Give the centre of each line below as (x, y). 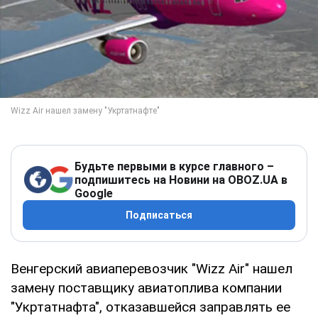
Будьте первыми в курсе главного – (174, 166)
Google (94, 193)
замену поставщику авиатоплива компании (146, 287)
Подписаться (159, 215)
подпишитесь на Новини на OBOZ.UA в (181, 180)
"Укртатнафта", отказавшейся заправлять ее (150, 307)
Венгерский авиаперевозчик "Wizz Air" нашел (152, 268)
